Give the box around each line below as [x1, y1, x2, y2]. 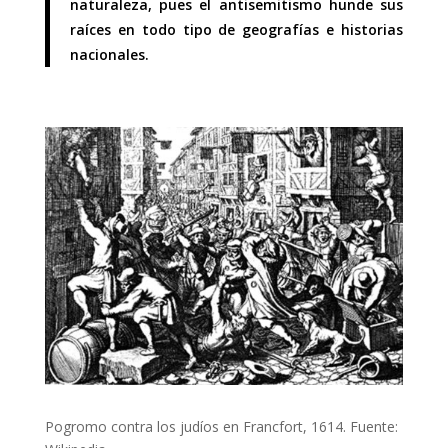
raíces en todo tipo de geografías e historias [69, 20, 404, 39]
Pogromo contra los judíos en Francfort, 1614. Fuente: [44, 417, 398, 437]
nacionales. [69, 45, 149, 64]
